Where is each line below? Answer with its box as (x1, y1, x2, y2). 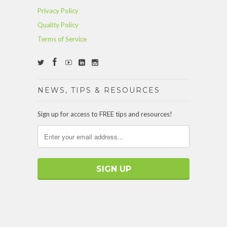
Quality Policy (37, 21, 79, 29)
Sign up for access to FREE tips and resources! (37, 110, 172, 119)
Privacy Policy (37, 7, 79, 15)
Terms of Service (37, 35, 87, 44)
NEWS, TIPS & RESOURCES (37, 86, 160, 95)
